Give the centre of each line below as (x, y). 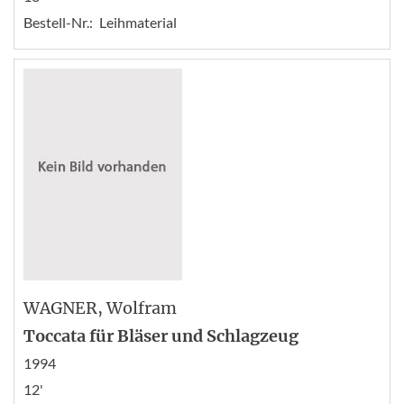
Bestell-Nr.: (58, 22)
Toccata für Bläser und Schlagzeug (161, 335)
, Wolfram (137, 308)
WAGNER (60, 308)
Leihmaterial (138, 22)
